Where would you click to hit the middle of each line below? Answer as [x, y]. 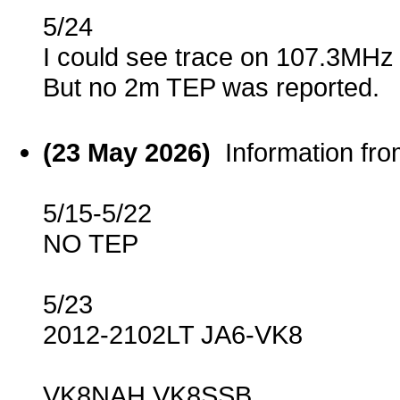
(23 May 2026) [134, 153]
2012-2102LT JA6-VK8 [173, 335]
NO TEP [91, 244]
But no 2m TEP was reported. [211, 87]
